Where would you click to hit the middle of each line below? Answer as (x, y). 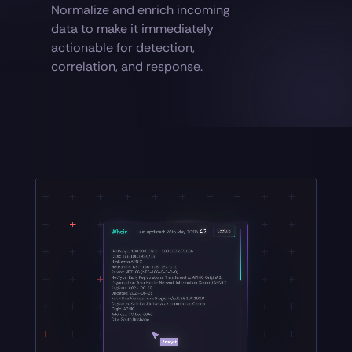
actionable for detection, (123, 48)
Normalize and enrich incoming (140, 10)
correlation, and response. (126, 67)
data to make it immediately (132, 29)
